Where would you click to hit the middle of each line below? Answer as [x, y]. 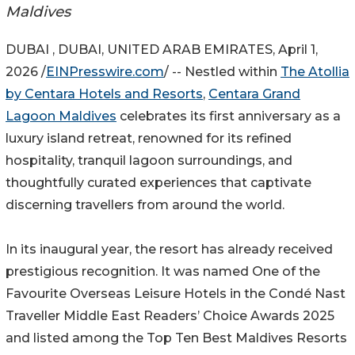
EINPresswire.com [105, 72]
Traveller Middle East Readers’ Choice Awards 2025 [170, 316]
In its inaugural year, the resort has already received [169, 250]
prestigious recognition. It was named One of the [163, 272]
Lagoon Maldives [61, 116]
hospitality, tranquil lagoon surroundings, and [149, 161]
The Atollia [315, 72]
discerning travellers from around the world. [145, 205]
